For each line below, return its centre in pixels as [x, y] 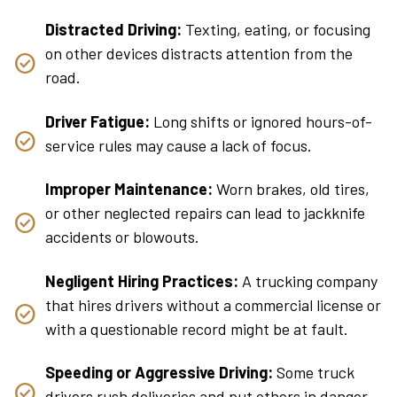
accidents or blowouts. [122, 237]
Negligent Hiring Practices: [142, 280]
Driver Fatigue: [97, 121]
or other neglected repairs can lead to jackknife [205, 213]
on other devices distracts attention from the [199, 54]
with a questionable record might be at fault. [197, 328]
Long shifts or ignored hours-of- [261, 121]
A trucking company [308, 280]
